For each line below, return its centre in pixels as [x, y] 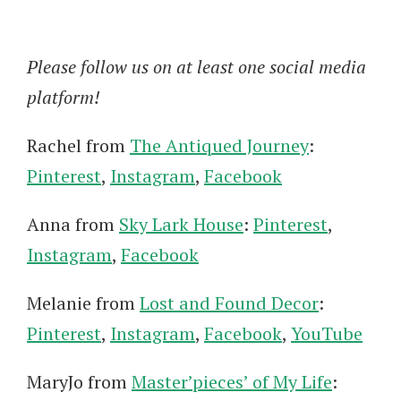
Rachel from [78, 145]
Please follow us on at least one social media [196, 66]
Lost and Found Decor [229, 303]
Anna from [73, 224]
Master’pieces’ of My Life [232, 381]
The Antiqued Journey [219, 145]
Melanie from [83, 303]
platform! [64, 97]
